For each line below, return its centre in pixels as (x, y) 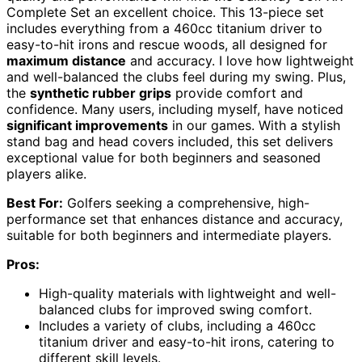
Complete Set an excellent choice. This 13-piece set (165, 12)
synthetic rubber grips (101, 93)
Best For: (35, 202)
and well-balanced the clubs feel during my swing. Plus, (176, 76)
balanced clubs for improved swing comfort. (175, 309)
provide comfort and (237, 93)
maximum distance (66, 60)
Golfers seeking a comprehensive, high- (186, 202)
